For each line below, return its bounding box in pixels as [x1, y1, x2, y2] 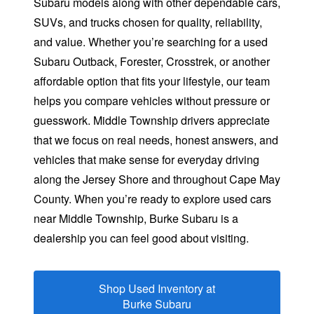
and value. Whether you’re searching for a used [34, 34, 268, 50]
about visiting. [180, 230, 249, 247]
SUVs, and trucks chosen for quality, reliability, [34, 14, 262, 31]
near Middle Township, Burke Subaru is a [34, 210, 238, 227]
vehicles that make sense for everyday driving [34, 151, 259, 168]
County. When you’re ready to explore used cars [34, 191, 271, 207]
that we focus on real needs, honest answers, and [34, 132, 278, 149]
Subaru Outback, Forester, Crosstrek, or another [34, 53, 270, 70]
